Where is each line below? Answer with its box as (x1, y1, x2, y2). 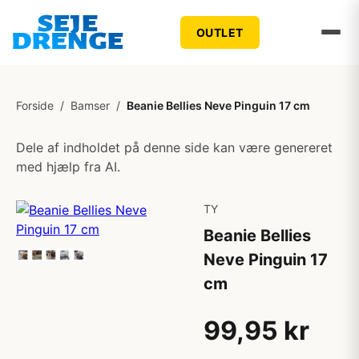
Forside (16, 99, 54, 112)
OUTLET (196, 25, 244, 39)
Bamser (71, 99, 110, 112)
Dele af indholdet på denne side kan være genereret (16, 139, 333, 155)
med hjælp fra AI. (16, 159, 120, 175)
